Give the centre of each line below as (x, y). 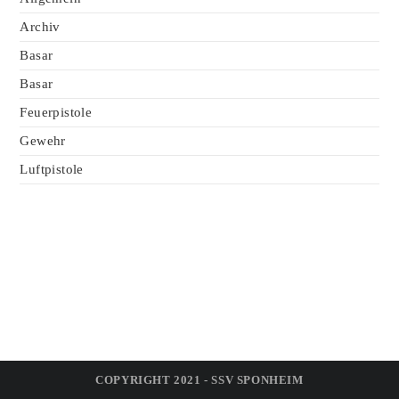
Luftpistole (52, 169)
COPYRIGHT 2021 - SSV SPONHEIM (199, 380)
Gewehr (43, 141)
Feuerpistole (56, 112)
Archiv (40, 27)
